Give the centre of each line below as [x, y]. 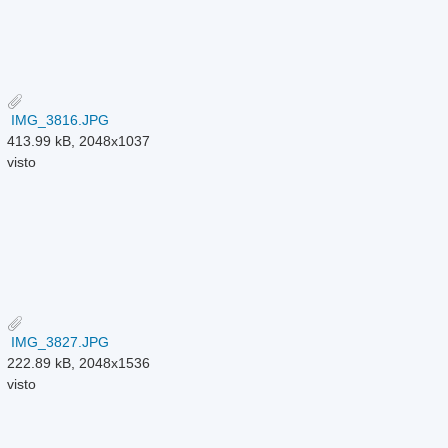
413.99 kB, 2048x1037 [79, 140]
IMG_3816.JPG [58, 119]
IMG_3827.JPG [58, 341]
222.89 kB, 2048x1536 [79, 362]
